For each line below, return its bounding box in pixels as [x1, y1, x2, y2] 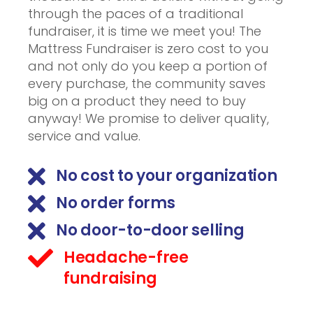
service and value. [28, 127, 140, 145]
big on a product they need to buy [28, 92, 246, 110]
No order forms [55, 192, 175, 214]
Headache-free [63, 247, 189, 268]
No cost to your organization [55, 165, 277, 187]
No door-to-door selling [55, 219, 245, 241]
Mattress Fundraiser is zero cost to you [28, 40, 268, 57]
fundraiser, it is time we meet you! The [28, 22, 261, 40]
